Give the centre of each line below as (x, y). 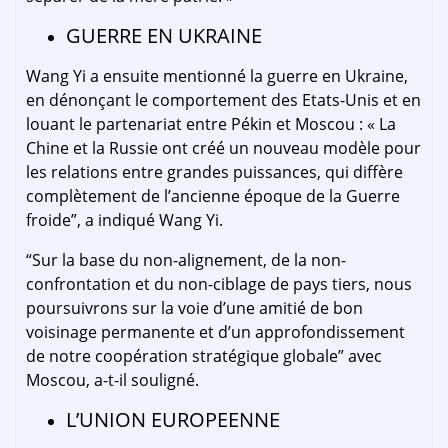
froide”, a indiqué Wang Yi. (124, 220)
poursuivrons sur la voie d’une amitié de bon (194, 308)
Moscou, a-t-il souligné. (112, 380)
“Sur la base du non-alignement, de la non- (186, 260)
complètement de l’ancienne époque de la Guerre (213, 196)
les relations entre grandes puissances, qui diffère (214, 172)
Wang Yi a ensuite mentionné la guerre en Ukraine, (217, 76)
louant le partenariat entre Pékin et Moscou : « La (211, 124)
